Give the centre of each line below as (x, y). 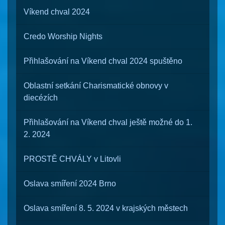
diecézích (41, 98)
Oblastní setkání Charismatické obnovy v (96, 86)
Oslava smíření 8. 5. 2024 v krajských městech (106, 208)
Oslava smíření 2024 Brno (70, 184)
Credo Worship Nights (63, 36)
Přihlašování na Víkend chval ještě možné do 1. (108, 122)
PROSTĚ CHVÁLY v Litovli (72, 159)
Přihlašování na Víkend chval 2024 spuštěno (103, 61)
